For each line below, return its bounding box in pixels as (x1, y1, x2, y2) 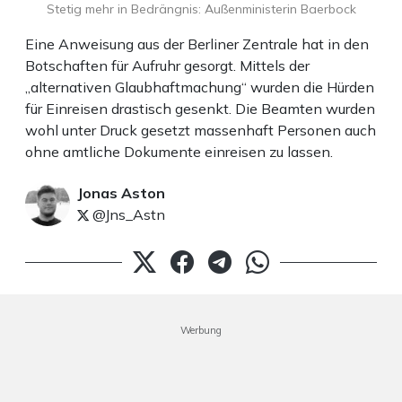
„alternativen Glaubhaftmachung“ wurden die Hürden (25, 78, 374, 97)
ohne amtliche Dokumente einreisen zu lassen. (25, 143, 333, 162)
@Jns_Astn (89, 205, 165, 224)
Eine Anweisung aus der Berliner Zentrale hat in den (25, 35, 369, 54)
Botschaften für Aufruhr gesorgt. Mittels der (25, 57, 310, 75)
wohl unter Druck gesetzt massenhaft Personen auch (25, 121, 376, 140)
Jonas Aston (77, 184, 165, 203)
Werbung (180, 324, 222, 337)
